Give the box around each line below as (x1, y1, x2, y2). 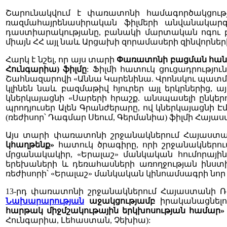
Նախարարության (6, 197, 84, 206)
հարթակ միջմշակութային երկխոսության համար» (6, 206, 225, 215)
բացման (170, 55, 207, 64)
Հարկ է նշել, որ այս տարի (6, 55, 117, 64)
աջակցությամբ (89, 197, 155, 206)
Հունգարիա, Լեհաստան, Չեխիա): (6, 216, 150, 225)
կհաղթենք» (6, 140, 54, 149)
